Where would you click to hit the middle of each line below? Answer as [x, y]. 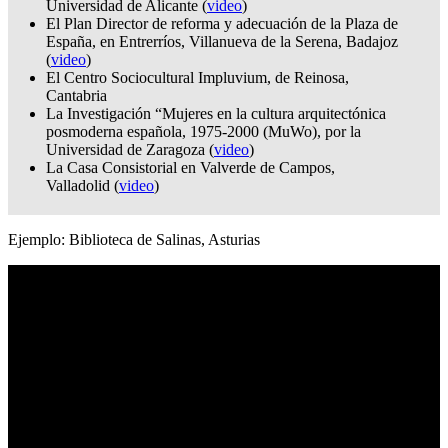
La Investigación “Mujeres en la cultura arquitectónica [216, 114]
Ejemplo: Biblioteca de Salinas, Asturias [134, 240]
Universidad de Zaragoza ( [130, 150]
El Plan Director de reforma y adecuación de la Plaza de [222, 24]
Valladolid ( [82, 186]
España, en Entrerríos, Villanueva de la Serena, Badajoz [222, 42]
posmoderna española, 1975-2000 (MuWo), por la [203, 132]
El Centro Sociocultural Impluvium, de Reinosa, [197, 78]
